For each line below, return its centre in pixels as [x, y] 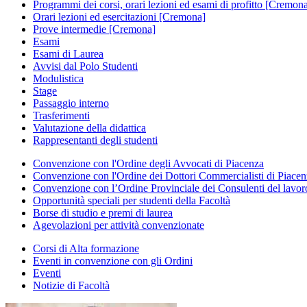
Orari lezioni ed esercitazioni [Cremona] [119, 16]
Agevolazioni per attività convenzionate [119, 225]
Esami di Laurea [68, 53]
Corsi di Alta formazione [86, 248]
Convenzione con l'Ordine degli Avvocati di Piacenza [148, 163]
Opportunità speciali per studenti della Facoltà [132, 200]
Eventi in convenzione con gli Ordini [113, 260]
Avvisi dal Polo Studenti [85, 66]
